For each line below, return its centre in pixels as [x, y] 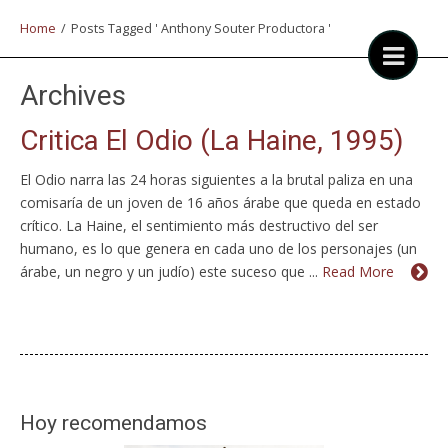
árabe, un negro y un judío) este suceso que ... [171, 271]
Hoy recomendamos [113, 423]
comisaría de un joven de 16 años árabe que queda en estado [220, 202]
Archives [73, 95]
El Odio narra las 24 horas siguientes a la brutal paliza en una [216, 179]
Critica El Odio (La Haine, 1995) [212, 140]
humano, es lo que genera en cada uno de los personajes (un [218, 248]
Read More [358, 271]
